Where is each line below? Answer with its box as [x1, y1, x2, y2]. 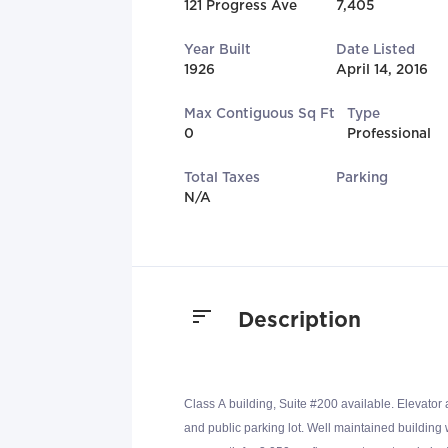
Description [238, 308, 361, 332]
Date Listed [336, 42, 416, 57]
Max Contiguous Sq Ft [184, 106, 335, 121]
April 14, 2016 [336, 62, 429, 77]
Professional [347, 126, 431, 141]
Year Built [184, 42, 251, 57]
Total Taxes [184, 170, 260, 185]
